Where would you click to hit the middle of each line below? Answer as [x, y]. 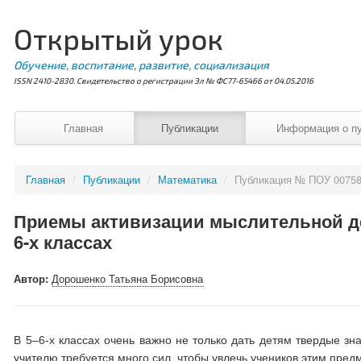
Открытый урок [119, 39]
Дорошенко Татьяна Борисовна [128, 278]
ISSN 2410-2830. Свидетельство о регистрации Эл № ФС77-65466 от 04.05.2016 [164, 81]
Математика [188, 179]
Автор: [33, 278]
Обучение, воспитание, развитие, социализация [142, 65]
